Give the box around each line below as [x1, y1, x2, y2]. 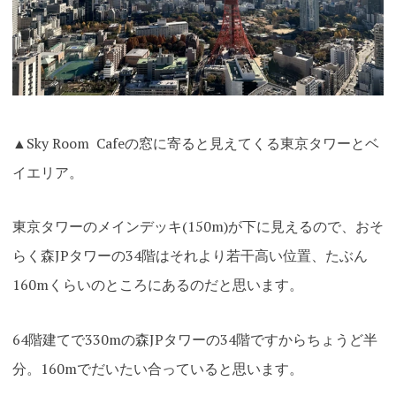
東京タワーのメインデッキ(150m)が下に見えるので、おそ [11, 217, 384, 237]
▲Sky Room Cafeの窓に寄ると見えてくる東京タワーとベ [11, 133, 379, 153]
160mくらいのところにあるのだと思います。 [11, 275, 303, 295]
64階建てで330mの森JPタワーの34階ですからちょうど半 [11, 329, 377, 349]
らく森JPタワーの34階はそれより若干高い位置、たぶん [11, 246, 368, 266]
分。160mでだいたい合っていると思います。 [11, 358, 303, 378]
